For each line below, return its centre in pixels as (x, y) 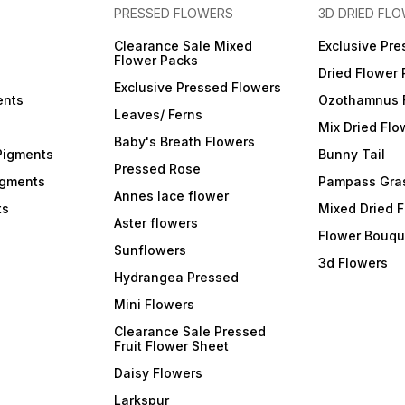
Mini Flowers (155, 304)
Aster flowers (156, 223)
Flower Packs (156, 60)
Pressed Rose (158, 169)
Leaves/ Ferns (159, 114)
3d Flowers (353, 263)
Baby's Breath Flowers (185, 141)
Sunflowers (151, 250)
